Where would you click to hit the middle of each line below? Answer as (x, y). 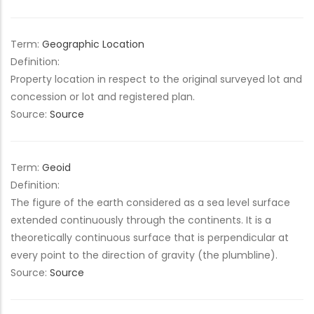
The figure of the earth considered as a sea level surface (150, 203)
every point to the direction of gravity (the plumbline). (144, 255)
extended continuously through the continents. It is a (141, 220)
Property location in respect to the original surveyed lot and (156, 79)
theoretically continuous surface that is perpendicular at (150, 238)
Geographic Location (93, 44)
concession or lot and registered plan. (103, 97)
